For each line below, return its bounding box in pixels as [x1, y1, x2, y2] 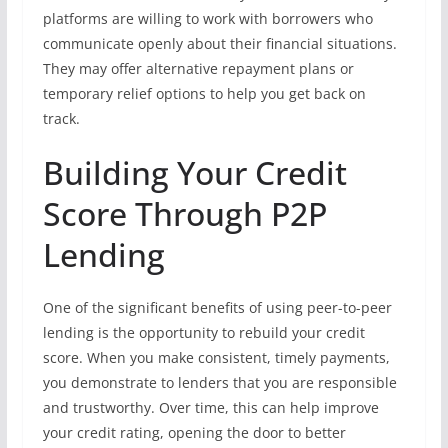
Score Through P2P [42, 192, 327, 235]
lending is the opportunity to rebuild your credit [42, 323, 365, 342]
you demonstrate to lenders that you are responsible [42, 373, 397, 392]
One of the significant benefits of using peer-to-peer [42, 298, 392, 317]
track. [42, 109, 80, 128]
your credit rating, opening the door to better [42, 423, 346, 442]
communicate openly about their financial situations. [42, 34, 397, 53]
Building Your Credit [42, 151, 347, 194]
